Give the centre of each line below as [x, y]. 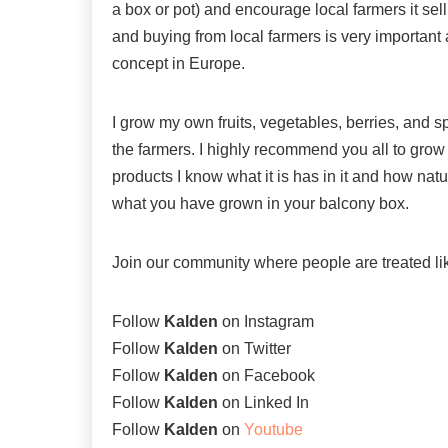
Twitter [267, 349]
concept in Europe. [178, 64]
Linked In [276, 403]
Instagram [279, 322]
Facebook [279, 376]
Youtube [273, 430]
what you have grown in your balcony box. [260, 204]
